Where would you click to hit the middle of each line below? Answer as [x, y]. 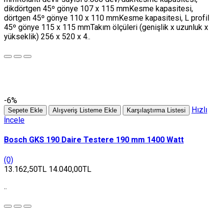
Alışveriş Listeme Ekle [85, 110]
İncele [14, 120]
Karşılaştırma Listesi [156, 110]
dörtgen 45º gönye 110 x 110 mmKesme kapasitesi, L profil [107, 18]
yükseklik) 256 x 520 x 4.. [47, 37]
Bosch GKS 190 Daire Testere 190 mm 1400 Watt [94, 140]
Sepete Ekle [25, 110]
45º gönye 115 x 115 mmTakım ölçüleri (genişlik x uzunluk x [106, 27]
